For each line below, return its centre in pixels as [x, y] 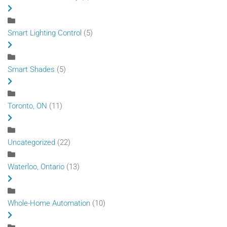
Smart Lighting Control [45, 33]
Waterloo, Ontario [36, 166]
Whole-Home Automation [49, 203]
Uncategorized [31, 142]
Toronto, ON [27, 106]
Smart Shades [31, 69]
